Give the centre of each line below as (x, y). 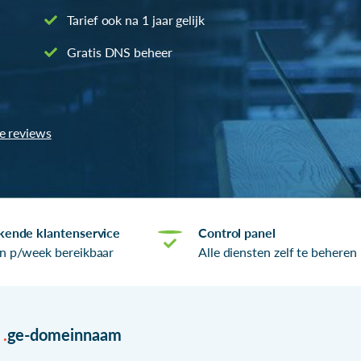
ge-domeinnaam (64, 334)
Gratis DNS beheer (118, 52)
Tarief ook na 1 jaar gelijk (134, 19)
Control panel (237, 232)
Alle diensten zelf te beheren (277, 251)
